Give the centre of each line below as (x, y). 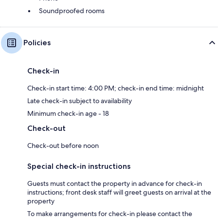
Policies (37, 43)
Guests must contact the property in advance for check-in (115, 184)
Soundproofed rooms (72, 11)
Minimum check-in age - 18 (68, 114)
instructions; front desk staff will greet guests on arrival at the (119, 192)
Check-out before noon (63, 146)
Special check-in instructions (79, 166)
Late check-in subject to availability (80, 101)
